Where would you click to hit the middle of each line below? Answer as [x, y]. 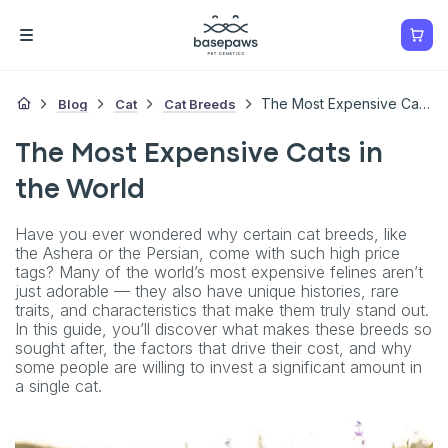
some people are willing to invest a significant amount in [218, 366]
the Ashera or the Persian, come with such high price [207, 252]
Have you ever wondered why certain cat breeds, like [211, 233]
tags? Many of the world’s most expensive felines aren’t [219, 271]
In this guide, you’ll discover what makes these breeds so [223, 328]
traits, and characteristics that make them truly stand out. [222, 309]
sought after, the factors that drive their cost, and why [213, 347]
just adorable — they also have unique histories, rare [207, 290]
